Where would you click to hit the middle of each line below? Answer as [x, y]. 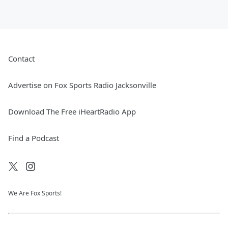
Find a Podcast [34, 138]
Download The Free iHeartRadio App [72, 112]
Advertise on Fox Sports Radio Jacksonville [82, 85]
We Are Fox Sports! [35, 193]
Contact [21, 59]
